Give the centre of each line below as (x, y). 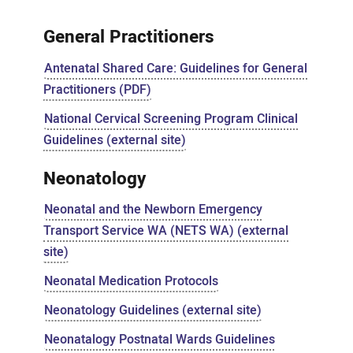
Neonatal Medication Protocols (131, 281)
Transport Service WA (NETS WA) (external (165, 231)
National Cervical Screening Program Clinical (171, 119)
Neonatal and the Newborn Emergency (153, 210)
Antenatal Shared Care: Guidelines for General (175, 68)
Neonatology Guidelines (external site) (152, 310)
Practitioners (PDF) (97, 89)
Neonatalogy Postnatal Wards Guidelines (159, 340)
